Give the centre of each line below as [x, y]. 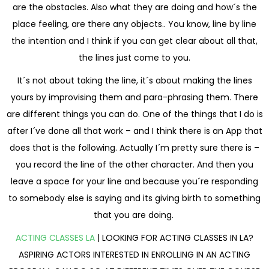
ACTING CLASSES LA [55, 237]
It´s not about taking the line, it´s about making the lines [134, 80]
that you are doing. [134, 215]
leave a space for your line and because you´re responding [134, 181]
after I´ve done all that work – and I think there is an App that [134, 131]
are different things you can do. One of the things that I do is [134, 114]
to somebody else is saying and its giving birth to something [134, 198]
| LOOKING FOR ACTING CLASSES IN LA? [174, 237]
